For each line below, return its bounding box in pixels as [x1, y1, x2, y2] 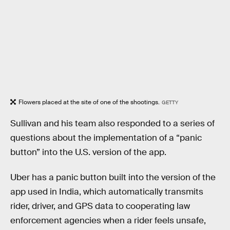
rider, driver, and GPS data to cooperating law [10, 201, 190, 212]
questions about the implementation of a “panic [10, 132, 202, 143]
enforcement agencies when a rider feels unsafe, [10, 215, 206, 226]
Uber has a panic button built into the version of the [10, 172, 216, 183]
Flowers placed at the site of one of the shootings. [18, 98, 160, 107]
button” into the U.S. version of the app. [10, 146, 166, 158]
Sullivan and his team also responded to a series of [10, 118, 215, 129]
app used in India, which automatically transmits [10, 186, 203, 198]
